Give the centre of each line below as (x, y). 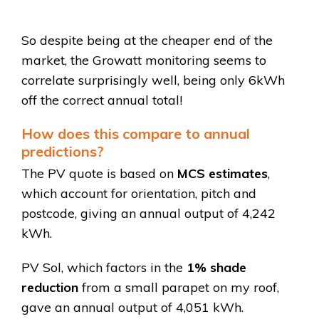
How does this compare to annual (136, 134)
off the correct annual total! (102, 100)
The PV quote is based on (99, 174)
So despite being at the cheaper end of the (147, 41)
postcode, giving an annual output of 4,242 (148, 214)
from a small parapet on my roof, (179, 288)
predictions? (63, 152)
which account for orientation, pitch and (139, 194)
